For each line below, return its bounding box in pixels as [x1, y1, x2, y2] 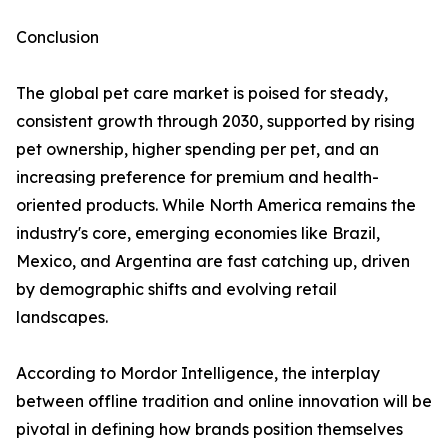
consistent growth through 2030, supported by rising [16, 111, 415, 132]
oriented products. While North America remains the [16, 195, 416, 216]
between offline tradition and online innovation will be [16, 391, 432, 412]
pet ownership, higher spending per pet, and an [16, 139, 379, 160]
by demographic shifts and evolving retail [16, 279, 337, 300]
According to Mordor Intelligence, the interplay [16, 363, 380, 384]
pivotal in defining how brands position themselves [16, 419, 403, 440]
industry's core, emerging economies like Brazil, [16, 223, 380, 244]
